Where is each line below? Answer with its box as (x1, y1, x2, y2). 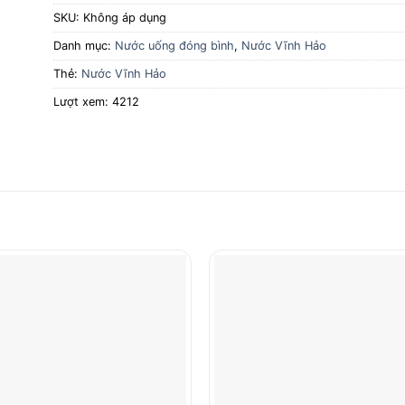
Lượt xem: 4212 (53, 95, 139, 109)
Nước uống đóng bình (115, 39, 234, 53)
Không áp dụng (83, 11, 166, 25)
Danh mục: (53, 39, 115, 53)
